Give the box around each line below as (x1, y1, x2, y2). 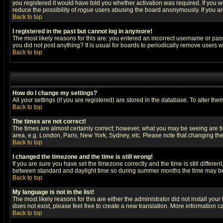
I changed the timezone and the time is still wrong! (12, 153, 153, 160)
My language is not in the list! (12, 189, 94, 196)
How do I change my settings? (12, 90, 97, 97)
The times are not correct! (12, 118, 86, 125)
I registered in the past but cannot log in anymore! (12, 28, 152, 35)
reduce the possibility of (12, 6, 78, 13)
